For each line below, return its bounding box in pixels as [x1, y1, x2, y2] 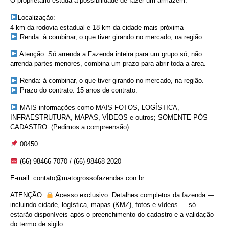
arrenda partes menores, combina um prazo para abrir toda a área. [10, 59, 206, 67]
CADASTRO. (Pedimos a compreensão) [10, 123, 129, 131]
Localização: [17, 13, 55, 21]
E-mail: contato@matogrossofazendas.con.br [10, 174, 144, 182]
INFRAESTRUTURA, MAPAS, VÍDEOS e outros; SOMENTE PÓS [10, 113, 208, 121]
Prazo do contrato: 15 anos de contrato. [17, 86, 138, 95]
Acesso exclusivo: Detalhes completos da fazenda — [53, 191, 214, 199]
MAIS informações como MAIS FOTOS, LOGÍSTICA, [17, 103, 179, 111]
